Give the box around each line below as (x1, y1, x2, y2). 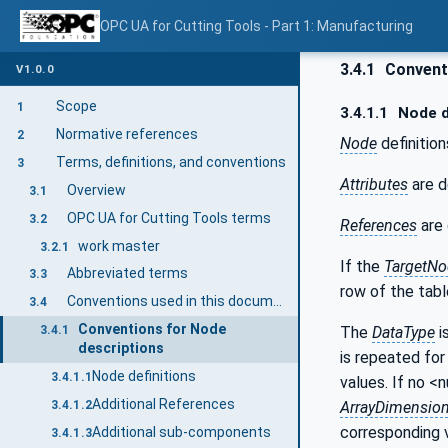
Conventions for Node (78, 321, 227, 338)
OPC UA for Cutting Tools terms (66, 209, 271, 226)
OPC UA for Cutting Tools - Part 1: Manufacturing (99, 18, 413, 34)
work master (78, 237, 161, 254)
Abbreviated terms (66, 265, 188, 282)
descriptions (78, 340, 165, 357)
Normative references (55, 125, 198, 142)
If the (340, 256, 384, 276)
